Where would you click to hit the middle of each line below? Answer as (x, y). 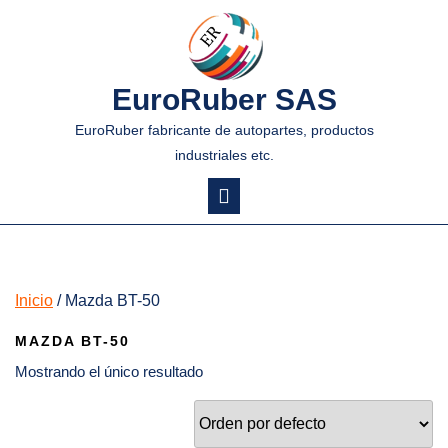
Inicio (34, 301)
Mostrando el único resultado (109, 372)
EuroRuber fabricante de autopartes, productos (224, 130)
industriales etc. (224, 155)
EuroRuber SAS (224, 100)
